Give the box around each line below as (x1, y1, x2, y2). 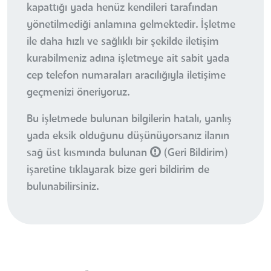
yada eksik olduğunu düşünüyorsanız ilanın (27, 131, 229, 142)
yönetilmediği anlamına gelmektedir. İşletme (27, 19, 235, 31)
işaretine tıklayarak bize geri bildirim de (27, 165, 209, 176)
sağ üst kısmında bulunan (27, 148, 150, 159)
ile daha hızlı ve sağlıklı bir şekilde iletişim (27, 36, 219, 48)
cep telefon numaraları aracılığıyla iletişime (27, 70, 226, 82)
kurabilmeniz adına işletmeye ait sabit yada (27, 53, 229, 65)
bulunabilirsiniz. (27, 181, 99, 193)
